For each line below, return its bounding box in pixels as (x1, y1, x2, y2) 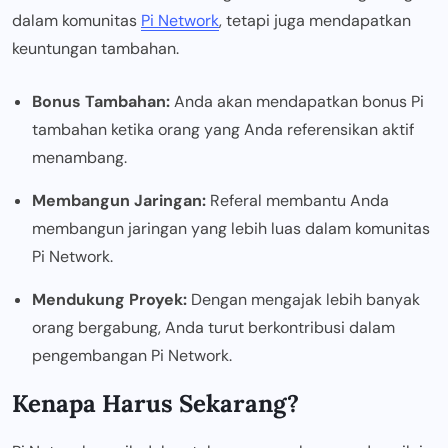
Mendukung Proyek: (32, 289, 187, 311)
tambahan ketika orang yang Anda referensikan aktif (32, 119, 414, 141)
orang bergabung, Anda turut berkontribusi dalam (32, 317, 395, 339)
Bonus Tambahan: (32, 91, 170, 113)
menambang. (32, 147, 127, 169)
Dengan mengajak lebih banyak (187, 289, 420, 311)
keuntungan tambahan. (12, 38, 179, 60)
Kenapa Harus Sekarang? (12, 388, 299, 420)
